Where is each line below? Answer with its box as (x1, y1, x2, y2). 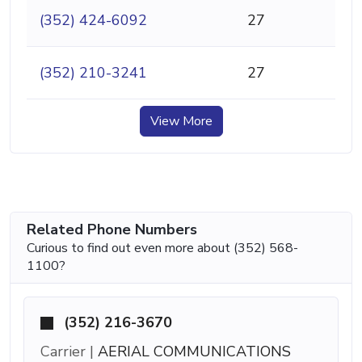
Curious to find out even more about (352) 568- (27, 238, 298, 257)
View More (149, 112, 213, 130)
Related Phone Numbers (27, 219, 197, 239)
